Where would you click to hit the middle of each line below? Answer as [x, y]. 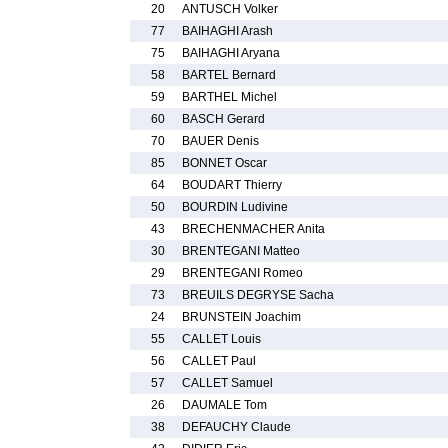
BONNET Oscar [224, 163]
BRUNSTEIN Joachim [241, 317]
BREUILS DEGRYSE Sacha [258, 295]
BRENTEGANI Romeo [242, 273]
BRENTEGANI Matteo [241, 251]
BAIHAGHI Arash [227, 31]
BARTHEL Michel [229, 97]
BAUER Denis [220, 141]
